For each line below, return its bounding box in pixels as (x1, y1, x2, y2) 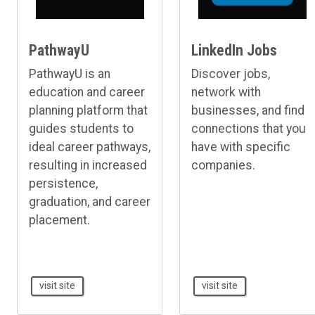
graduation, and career (29, 195, 150, 210)
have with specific (191, 140, 291, 155)
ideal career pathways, (29, 140, 150, 155)
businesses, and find (191, 103, 305, 118)
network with (191, 85, 262, 100)
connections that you (191, 122, 307, 136)
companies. (191, 158, 256, 173)
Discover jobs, (191, 67, 271, 82)
